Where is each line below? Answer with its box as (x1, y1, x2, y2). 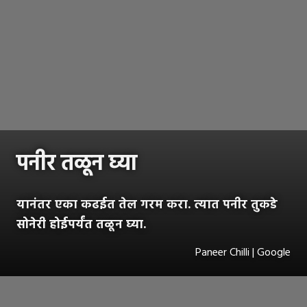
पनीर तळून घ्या (16, 147, 137, 182)
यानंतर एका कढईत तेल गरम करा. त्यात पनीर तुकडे (16, 195, 278, 216)
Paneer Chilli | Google (195, 244, 291, 262)
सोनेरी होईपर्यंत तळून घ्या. (16, 215, 146, 236)
